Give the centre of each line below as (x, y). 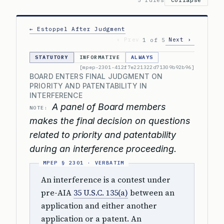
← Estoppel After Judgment (77, 29)
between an (151, 193)
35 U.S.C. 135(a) (101, 193)
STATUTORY (52, 57)
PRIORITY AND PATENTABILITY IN (88, 86)
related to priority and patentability (103, 135)
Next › (180, 39)
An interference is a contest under (106, 180)
